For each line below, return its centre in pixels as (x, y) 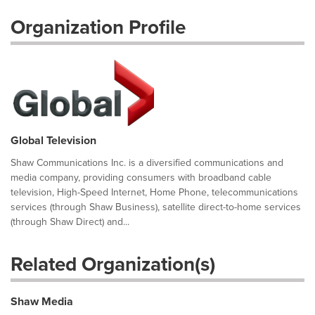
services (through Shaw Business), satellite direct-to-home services (156, 207)
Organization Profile (98, 27)
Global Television (53, 140)
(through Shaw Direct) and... (70, 222)
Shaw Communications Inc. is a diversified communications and (147, 163)
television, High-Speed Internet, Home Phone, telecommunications (154, 192)
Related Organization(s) (113, 264)
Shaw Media (42, 301)
